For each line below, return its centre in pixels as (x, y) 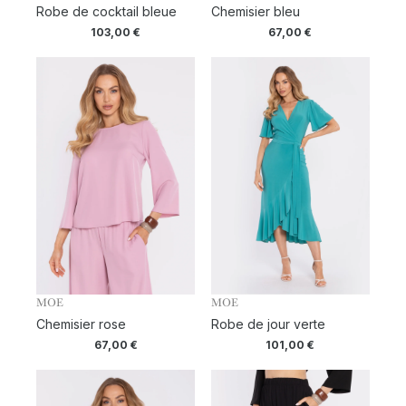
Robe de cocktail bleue (106, 12)
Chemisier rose (81, 324)
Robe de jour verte (268, 324)
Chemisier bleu (255, 12)
